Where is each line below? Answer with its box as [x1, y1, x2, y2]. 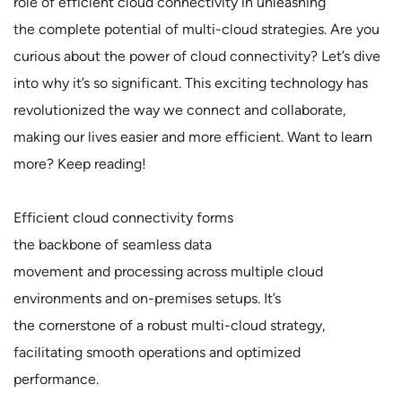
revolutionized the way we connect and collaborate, [13, 101, 346, 118]
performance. [13, 371, 99, 388]
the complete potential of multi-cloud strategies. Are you [13, 21, 380, 38]
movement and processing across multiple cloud [13, 263, 323, 280]
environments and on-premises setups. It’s [13, 290, 281, 307]
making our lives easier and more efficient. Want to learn [13, 128, 372, 145]
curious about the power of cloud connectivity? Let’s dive [13, 48, 380, 65]
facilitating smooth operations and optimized [13, 344, 301, 361]
